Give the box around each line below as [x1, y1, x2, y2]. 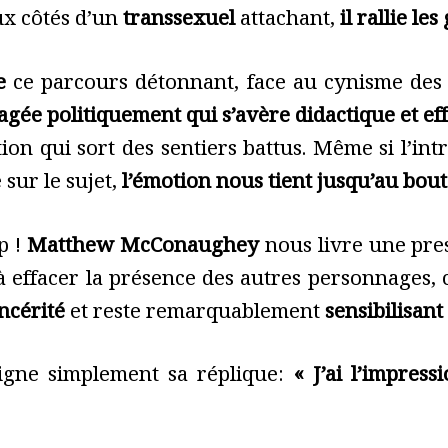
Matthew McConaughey [27, 231, 259, 266]
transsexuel [123, 5, 235, 40]
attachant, [235, 5, 340, 40]
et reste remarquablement [65, 297, 325, 332]
